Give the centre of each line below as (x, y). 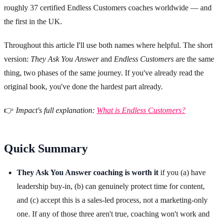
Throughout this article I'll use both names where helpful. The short (108, 45)
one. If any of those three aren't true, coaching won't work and (113, 214)
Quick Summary (46, 149)
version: (17, 59)
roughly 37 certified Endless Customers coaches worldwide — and (108, 8)
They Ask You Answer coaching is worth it (88, 173)
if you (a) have (182, 173)
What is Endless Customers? (141, 110)
